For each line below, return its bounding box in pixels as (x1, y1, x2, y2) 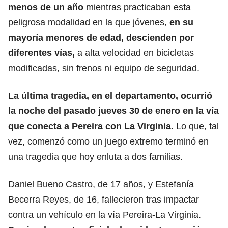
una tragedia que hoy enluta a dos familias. (8, 151, 183, 162)
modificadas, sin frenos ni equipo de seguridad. (8, 63, 199, 73)
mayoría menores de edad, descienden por (8, 32, 194, 43)
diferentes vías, (8, 47, 75, 58)
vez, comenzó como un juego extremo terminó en (8, 136, 209, 147)
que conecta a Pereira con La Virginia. (8, 121, 176, 131)
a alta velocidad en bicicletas (75, 47, 194, 58)
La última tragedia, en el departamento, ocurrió (8, 90, 212, 101)
